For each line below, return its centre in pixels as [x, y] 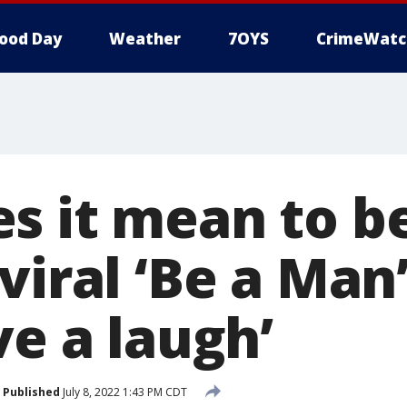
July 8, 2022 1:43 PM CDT [124, 392]
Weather [145, 39]
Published [31, 392]
